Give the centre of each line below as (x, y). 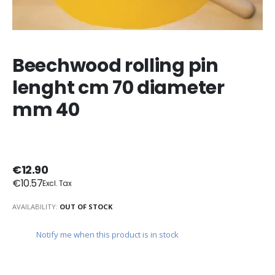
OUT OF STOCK (86, 206)
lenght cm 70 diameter (118, 88)
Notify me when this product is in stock (108, 235)
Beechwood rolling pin (115, 66)
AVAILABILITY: (35, 206)
